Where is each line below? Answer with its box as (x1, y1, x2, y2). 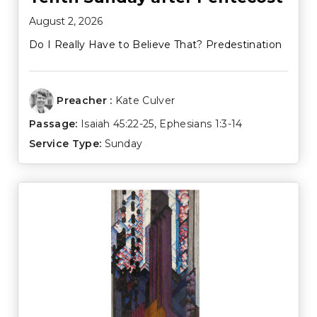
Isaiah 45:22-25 (80, 117, 154, 131)
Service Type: (29, 137, 102, 151)
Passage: (29, 117, 78, 131)
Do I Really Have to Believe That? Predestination (29, 38, 282, 52)
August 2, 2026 (29, 15, 103, 28)
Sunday (104, 137, 143, 151)
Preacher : (57, 94, 113, 108)
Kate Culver (115, 94, 175, 108)
